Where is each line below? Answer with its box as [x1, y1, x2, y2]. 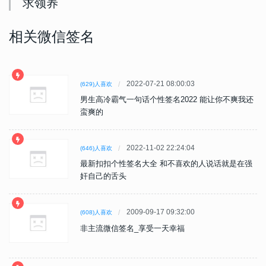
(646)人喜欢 [80, 145, 112, 152]
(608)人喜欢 [80, 209, 112, 216]
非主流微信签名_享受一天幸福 [80, 224, 185, 233]
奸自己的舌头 [80, 172, 126, 181]
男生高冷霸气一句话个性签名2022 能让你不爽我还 [80, 95, 254, 104]
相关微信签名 [9, 28, 94, 45]
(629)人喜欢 [80, 81, 112, 88]
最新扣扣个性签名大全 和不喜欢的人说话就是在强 [80, 159, 252, 169]
